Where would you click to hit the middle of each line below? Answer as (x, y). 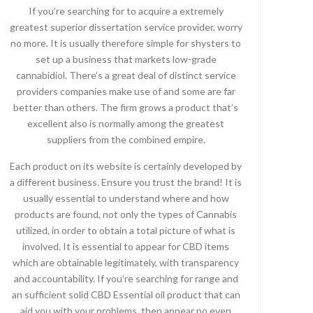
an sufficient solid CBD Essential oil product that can (126, 294)
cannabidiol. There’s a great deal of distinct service (126, 75)
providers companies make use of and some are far (126, 91)
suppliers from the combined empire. (126, 139)
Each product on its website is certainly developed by (126, 166)
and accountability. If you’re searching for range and (126, 278)
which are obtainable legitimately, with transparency (126, 262)
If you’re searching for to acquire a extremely (126, 11)
